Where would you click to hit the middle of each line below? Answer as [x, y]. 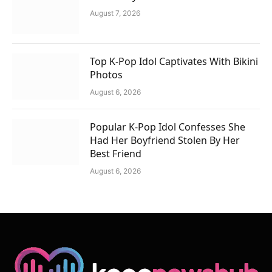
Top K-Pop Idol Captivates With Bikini [174, 62]
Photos [106, 75]
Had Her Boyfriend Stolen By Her [165, 141]
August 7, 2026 [115, 13]
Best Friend [116, 154]
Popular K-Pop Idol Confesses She [168, 127]
